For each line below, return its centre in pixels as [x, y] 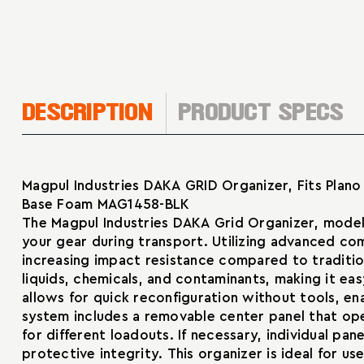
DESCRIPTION [87, 113]
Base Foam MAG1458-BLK [106, 205]
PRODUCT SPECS [261, 113]
